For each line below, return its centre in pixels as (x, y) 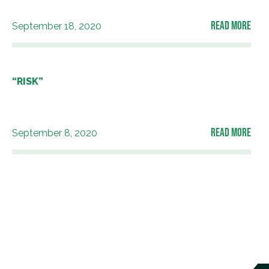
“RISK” (28, 82)
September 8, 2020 (55, 133)
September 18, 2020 (57, 26)
